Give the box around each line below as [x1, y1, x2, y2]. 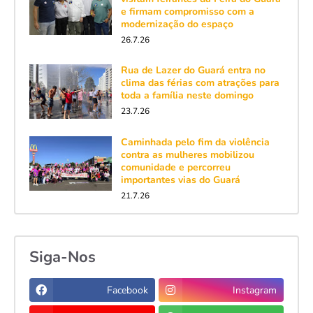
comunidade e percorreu [120, 161, 231, 175]
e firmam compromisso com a [120, 5, 254, 19]
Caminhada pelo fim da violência [120, 136, 270, 150]
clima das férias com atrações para [120, 76, 279, 90]
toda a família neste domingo [120, 89, 254, 103]
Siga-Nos [29, 246, 96, 268]
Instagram [233, 283, 277, 297]
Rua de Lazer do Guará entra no [120, 64, 265, 78]
